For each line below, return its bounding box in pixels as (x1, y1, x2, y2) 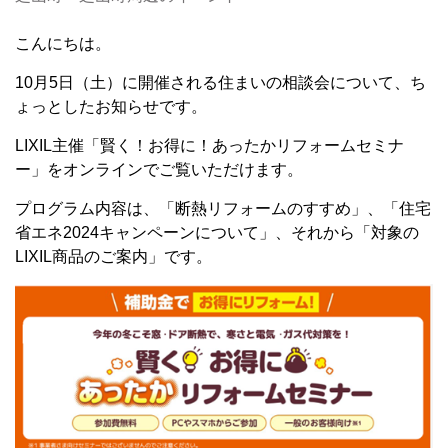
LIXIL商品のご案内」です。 (15, 248, 212, 265)
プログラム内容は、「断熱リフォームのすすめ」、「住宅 (15, 200, 431, 217)
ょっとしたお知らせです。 (15, 98, 207, 115)
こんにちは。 (15, 35, 111, 52)
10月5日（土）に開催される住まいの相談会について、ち (15, 74, 426, 91)
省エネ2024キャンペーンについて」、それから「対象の (15, 224, 419, 241)
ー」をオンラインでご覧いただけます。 (15, 161, 303, 178)
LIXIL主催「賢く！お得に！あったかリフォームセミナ (15, 137, 404, 154)
